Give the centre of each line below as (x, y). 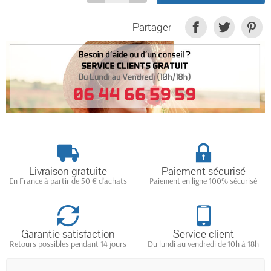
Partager (152, 27)
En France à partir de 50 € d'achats (68, 181)
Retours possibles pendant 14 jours (68, 243)
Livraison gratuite (68, 171)
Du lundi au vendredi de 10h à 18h (203, 243)
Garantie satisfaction (68, 234)
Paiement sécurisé (203, 171)
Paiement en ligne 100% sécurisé (203, 181)
